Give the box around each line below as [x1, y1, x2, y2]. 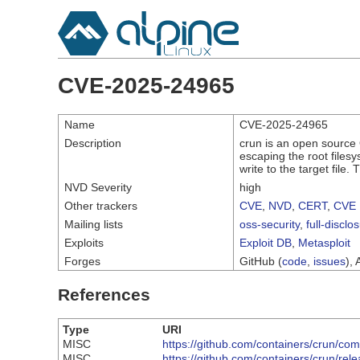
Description [64, 136, 121, 149]
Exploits [64, 235, 104, 249]
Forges [64, 254, 100, 268]
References [58, 284, 150, 304]
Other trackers [64, 198, 137, 212]
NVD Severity [64, 180, 132, 194]
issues [313, 254, 346, 268]
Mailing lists [64, 217, 123, 231]
